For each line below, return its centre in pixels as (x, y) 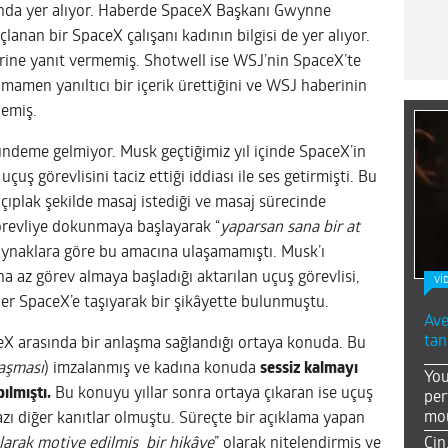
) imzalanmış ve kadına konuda (152, 368)
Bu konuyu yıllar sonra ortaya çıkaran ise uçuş (212, 393)
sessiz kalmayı (309, 368)
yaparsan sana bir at (290, 227)
